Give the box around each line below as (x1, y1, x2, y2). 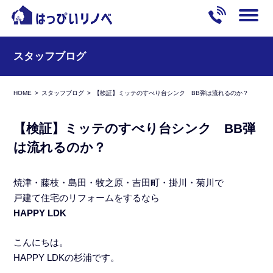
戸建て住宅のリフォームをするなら (13, 193, 160, 203)
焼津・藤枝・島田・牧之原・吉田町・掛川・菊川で (13, 177, 224, 188)
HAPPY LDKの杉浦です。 (13, 252, 120, 263)
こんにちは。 (13, 236, 69, 247)
